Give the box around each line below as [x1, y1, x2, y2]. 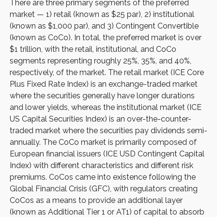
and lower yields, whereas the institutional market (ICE [10, 103, 201, 112]
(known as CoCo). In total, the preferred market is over [10, 33, 201, 42]
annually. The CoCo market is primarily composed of [10, 138, 197, 147]
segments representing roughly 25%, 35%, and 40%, [10, 56, 191, 65]
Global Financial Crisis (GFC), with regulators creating [10, 184, 198, 193]
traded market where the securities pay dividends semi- [10, 126, 207, 135]
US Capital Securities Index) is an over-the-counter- [10, 114, 191, 124]
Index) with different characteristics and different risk [10, 161, 193, 170]
